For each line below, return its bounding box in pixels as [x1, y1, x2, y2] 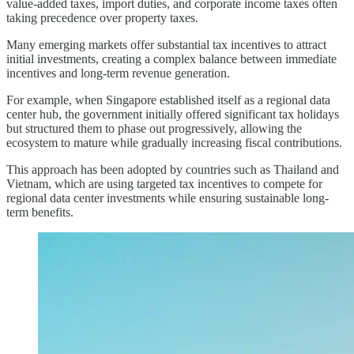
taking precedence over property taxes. [6, 11, 198, 25]
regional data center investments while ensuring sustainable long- [6, 191, 329, 205]
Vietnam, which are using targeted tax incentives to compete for [6, 177, 322, 191]
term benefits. [6, 205, 73, 220]
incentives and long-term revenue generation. [6, 66, 230, 81]
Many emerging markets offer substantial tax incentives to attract [6, 38, 326, 52]
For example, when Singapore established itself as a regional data [6, 93, 330, 107]
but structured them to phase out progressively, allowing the [6, 122, 302, 136]
